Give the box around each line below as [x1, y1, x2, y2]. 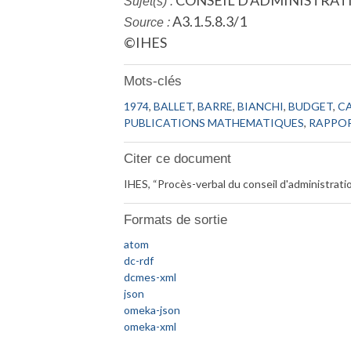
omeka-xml [124, 320, 177, 334]
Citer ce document [124, 151, 232, 167]
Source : [124, 16, 171, 29]
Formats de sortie [124, 212, 228, 227]
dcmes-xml [124, 270, 177, 284]
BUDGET [288, 99, 334, 113]
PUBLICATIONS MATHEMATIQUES [124, 115, 305, 129]
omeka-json [124, 303, 181, 317]
